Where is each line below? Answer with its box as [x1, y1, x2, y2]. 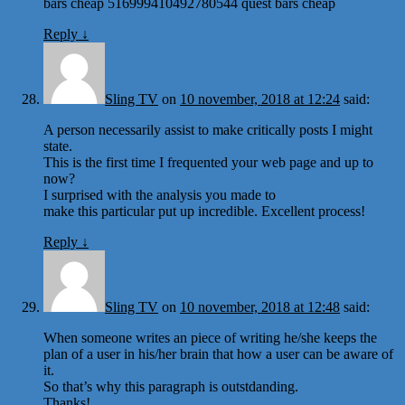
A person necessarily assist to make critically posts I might [43, 121, 372, 137]
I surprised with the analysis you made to [43, 186, 276, 202]
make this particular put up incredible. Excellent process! [43, 202, 365, 219]
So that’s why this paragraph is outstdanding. [43, 378, 298, 394]
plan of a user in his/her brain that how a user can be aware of [43, 345, 393, 362]
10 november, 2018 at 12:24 [180, 90, 340, 107]
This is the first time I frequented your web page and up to [43, 154, 373, 170]
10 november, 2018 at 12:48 [180, 298, 340, 315]
